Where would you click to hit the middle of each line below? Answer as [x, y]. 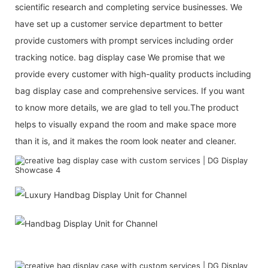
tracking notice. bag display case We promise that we [120, 57]
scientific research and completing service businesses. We [129, 7]
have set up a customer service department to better [119, 23]
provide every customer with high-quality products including [133, 74]
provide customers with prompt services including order [124, 40]
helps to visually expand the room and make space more [126, 124]
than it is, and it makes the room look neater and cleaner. [126, 141]
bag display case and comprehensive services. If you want [130, 90]
